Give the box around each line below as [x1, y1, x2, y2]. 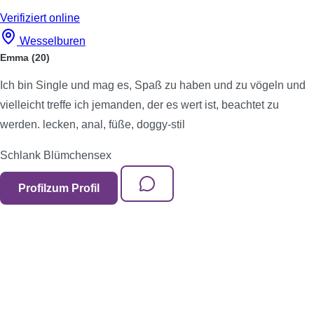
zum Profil [46, 182, 100, 194]
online [49, 12, 80, 24]
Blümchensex [43, 149, 111, 161]
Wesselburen [20, 35, 86, 47]
